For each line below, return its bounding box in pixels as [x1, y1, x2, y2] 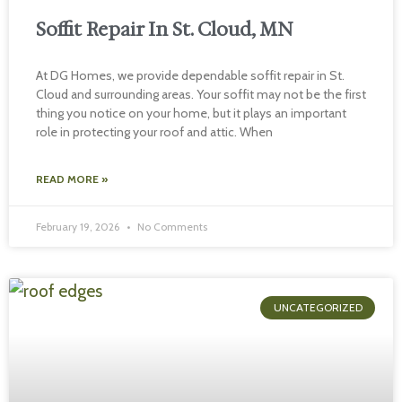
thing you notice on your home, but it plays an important [36, 105, 346, 121]
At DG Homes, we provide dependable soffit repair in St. [36, 67, 345, 83]
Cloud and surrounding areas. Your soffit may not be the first [36, 86, 366, 102]
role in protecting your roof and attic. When [36, 124, 273, 140]
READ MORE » [36, 172, 108, 186]
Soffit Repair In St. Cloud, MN [36, 17, 293, 42]
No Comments [135, 220, 207, 233]
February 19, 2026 [36, 220, 122, 233]
